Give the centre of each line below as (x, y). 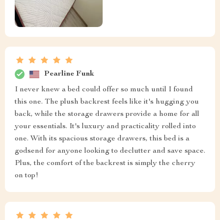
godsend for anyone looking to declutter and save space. (110, 151)
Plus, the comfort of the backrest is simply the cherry (105, 164)
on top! (27, 176)
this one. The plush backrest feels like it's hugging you (107, 102)
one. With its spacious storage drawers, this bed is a (102, 139)
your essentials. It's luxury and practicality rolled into (105, 127)
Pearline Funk (69, 74)
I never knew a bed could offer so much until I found (104, 90)
